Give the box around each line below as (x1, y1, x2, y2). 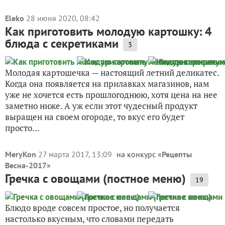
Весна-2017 (5, 160, 47, 170)
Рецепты (162, 149, 192, 159)
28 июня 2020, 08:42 (26, 13, 100, 23)
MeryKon (5, 149, 36, 159)
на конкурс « (117, 149, 162, 159)
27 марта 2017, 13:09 (38, 149, 114, 159)
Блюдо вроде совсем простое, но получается (5, 202, 180, 213)
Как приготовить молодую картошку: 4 (5, 24, 212, 39)
